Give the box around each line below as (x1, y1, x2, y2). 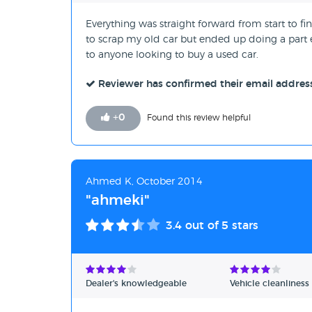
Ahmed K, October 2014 (86, 177, 203, 187)
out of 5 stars (182, 220, 258, 232)
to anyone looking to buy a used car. (86, 50, 258, 61)
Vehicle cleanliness (230, 279, 309, 288)
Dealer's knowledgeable (86, 279, 187, 288)
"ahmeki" (86, 194, 150, 208)
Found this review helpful (147, 114, 251, 123)
